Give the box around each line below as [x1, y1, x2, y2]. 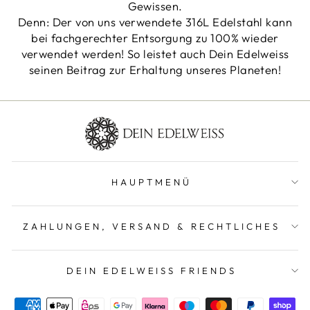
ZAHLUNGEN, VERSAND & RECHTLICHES [22, 221, 281, 232]
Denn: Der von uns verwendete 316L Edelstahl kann [18, 14, 292, 29]
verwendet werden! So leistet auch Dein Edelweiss [21, 46, 289, 61]
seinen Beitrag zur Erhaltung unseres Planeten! [28, 62, 282, 77]
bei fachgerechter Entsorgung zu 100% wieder [31, 30, 279, 45]
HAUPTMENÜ [111, 176, 192, 188]
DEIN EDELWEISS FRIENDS [66, 265, 237, 277]
